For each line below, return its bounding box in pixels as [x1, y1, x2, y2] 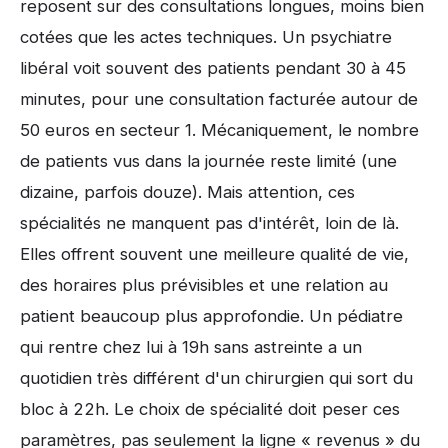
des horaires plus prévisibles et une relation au [20, 274, 388, 295]
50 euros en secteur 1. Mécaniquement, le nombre [20, 119, 419, 140]
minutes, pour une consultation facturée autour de [20, 88, 418, 109]
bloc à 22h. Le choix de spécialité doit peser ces [20, 398, 400, 419]
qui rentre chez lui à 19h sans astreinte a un [20, 336, 362, 357]
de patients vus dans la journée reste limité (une [20, 150, 397, 171]
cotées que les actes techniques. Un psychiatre [20, 26, 392, 47]
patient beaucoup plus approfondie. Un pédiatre [20, 305, 403, 326]
